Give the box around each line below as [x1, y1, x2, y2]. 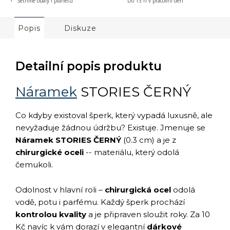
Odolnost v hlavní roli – [15, 185, 105, 195]
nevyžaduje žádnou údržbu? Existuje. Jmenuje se [15, 123, 205, 133]
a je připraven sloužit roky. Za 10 [86, 209, 210, 220]
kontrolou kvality [15, 209, 86, 220]
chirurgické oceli [15, 147, 84, 158]
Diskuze [64, 24, 97, 33]
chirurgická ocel [105, 185, 171, 195]
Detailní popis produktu [15, 59, 162, 74]
